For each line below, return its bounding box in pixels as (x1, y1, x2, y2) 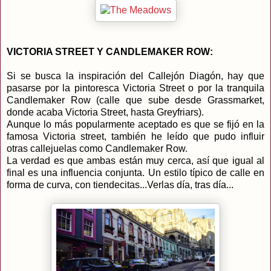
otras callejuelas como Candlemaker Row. (7, 143, 188, 154)
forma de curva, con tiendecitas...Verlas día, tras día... (7, 180, 233, 191)
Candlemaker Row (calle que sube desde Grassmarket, (7, 95, 264, 106)
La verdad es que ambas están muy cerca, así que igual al (7, 155, 264, 166)
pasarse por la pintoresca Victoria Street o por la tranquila (7, 83, 264, 94)
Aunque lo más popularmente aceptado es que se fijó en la (7, 119, 264, 130)
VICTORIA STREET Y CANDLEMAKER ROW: (7, 47, 213, 57)
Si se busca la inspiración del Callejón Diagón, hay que (7, 71, 264, 82)
